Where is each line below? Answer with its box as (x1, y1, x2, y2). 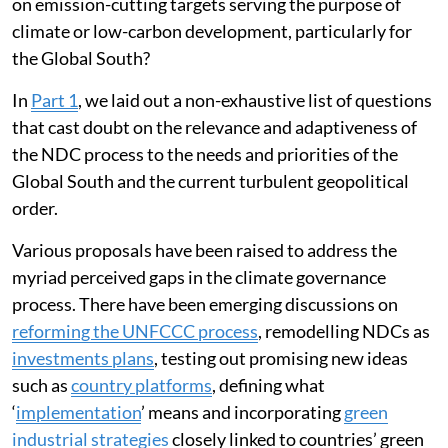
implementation (16, 400, 141, 423)
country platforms (71, 373, 212, 396)
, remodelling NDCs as (258, 319, 430, 342)
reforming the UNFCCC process (12, 319, 258, 342)
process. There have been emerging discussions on (12, 292, 398, 315)
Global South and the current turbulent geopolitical (12, 169, 409, 192)
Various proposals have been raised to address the (12, 238, 397, 261)
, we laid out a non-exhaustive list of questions (78, 88, 432, 111)
